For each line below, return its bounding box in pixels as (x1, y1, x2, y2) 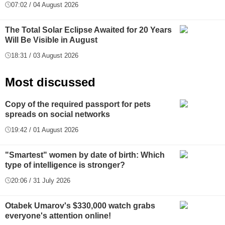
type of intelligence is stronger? (5, 160, 125, 169)
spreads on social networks (5, 109, 110, 119)
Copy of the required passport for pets (5, 99, 151, 108)
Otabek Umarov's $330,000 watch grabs (5, 201, 155, 210)
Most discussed (5, 75, 95, 89)
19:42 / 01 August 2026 (11, 126, 78, 134)
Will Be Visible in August (5, 35, 97, 44)
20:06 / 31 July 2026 (11, 176, 70, 184)
